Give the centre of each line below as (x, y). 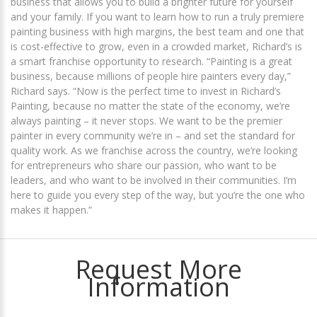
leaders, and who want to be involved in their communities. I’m (154, 180)
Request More (158, 270)
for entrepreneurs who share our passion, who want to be (144, 166)
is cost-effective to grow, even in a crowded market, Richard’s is (156, 47)
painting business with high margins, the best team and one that (157, 32)
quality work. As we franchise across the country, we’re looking (154, 151)
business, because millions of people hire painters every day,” (151, 76)
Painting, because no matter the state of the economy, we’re (150, 106)
